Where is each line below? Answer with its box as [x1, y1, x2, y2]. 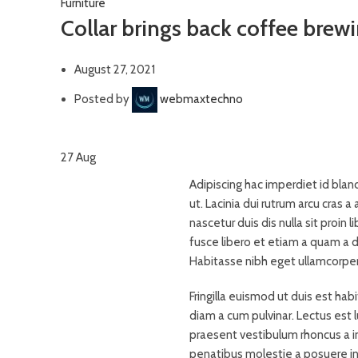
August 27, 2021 [74, 62, 155, 77]
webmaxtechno [160, 91, 243, 106]
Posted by [74, 91, 132, 106]
